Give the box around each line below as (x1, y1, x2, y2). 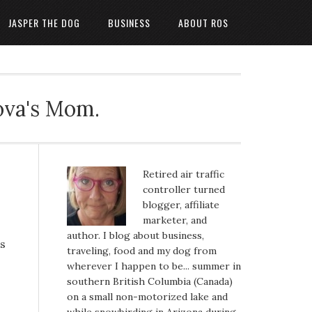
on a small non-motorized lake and (67, 290, 228, 303)
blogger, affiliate (143, 198, 219, 211)
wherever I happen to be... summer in (67, 260, 241, 272)
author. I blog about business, (67, 229, 204, 242)
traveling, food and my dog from (67, 244, 217, 257)
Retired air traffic (143, 168, 224, 180)
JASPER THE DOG (8, 15, 80, 30)
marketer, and (143, 214, 207, 226)
